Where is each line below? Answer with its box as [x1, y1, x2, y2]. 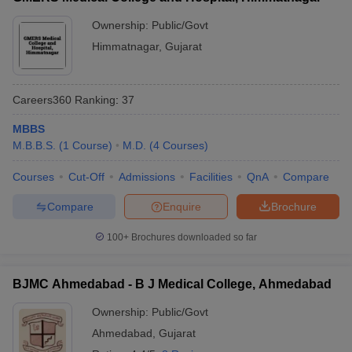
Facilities [189, 170, 233, 183]
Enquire [163, 200, 201, 213]
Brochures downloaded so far [129, 232, 257, 243]
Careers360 [13, 93, 71, 106]
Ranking [71, 93, 115, 106]
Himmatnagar [92, 40, 159, 53]
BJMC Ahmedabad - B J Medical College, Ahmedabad [13, 277, 332, 291]
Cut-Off [68, 170, 104, 183]
